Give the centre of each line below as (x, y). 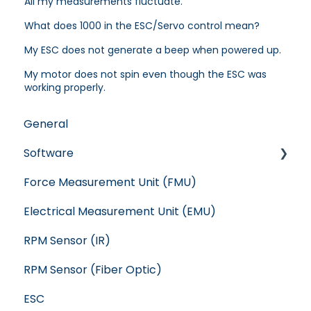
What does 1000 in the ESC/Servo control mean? (142, 25)
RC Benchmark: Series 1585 (112, 270)
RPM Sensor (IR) (67, 241)
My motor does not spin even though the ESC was (146, 74)
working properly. (65, 87)
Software (49, 153)
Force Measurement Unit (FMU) (110, 183)
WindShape (70, 212)
